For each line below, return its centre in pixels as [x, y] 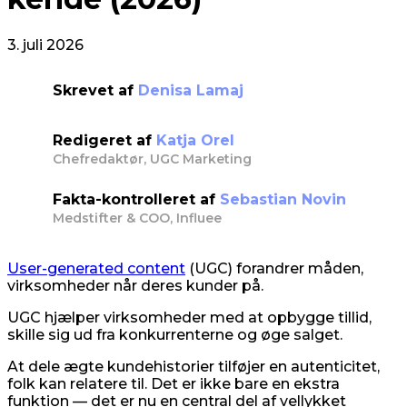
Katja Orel [195, 140]
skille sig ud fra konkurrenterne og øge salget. [175, 334]
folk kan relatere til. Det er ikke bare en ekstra [174, 383]
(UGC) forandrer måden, [274, 268]
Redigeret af [102, 140]
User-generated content [96, 268]
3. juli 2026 [45, 45]
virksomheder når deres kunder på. [135, 285]
